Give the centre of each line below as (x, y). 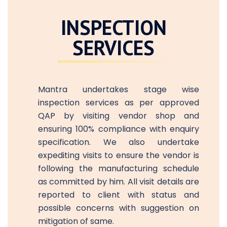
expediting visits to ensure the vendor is (119, 155)
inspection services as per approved (119, 102)
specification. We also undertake (119, 142)
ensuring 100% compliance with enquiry (119, 129)
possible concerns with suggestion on (119, 208)
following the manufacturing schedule (119, 168)
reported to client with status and (119, 195)
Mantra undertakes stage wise (119, 89)
